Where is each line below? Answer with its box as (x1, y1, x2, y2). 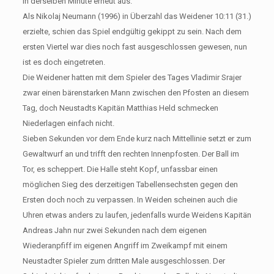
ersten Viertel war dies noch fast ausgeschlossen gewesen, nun (22, 42, 247, 51)
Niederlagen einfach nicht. (22, 118, 114, 128)
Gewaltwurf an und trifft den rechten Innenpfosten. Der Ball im (22, 149, 239, 158)
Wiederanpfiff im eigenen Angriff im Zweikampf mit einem (22, 240, 228, 250)
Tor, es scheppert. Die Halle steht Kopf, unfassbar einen (22, 164, 218, 174)
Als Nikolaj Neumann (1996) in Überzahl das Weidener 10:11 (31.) (22, 11, 251, 21)
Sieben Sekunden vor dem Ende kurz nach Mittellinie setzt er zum (22, 133, 251, 143)
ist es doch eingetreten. (22, 57, 105, 67)
